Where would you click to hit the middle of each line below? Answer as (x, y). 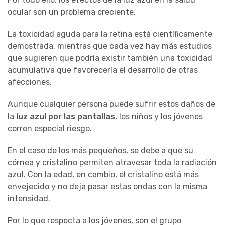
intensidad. (29, 198)
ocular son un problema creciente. (74, 12)
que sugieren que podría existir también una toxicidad (110, 58)
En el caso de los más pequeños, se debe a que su (100, 150)
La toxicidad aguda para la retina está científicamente (110, 34)
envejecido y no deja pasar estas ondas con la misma (107, 186)
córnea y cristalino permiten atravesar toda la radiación (112, 162)
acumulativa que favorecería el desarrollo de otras (103, 70)
